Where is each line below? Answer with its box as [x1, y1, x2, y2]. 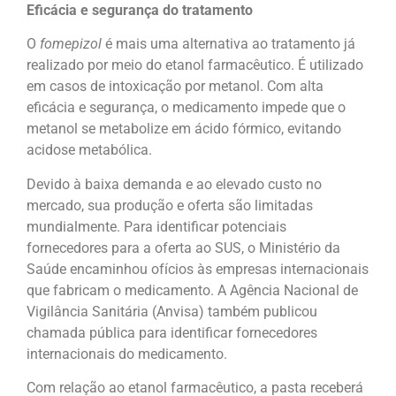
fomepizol [40, 35, 102, 53]
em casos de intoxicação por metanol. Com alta [27, 78, 324, 95]
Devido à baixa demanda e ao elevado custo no [27, 175, 322, 193]
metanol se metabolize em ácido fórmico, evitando [27, 120, 341, 138]
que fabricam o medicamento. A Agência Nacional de [27, 281, 358, 299]
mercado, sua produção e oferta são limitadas [27, 196, 313, 214]
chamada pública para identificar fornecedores [27, 324, 317, 341]
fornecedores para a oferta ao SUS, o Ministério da [27, 239, 340, 256]
